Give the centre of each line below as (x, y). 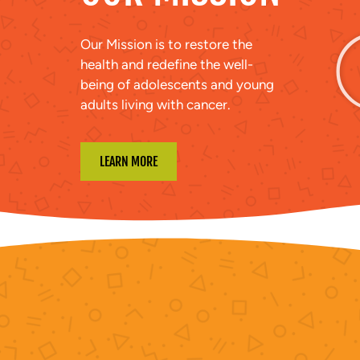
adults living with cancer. (155, 105)
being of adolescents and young (177, 85)
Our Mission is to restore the (166, 45)
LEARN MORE (129, 162)
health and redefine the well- (167, 65)
